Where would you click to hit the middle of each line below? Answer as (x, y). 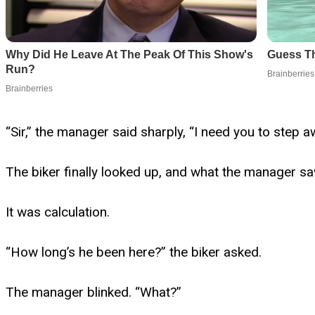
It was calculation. (58, 212)
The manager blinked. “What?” (94, 292)
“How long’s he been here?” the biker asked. (134, 252)
